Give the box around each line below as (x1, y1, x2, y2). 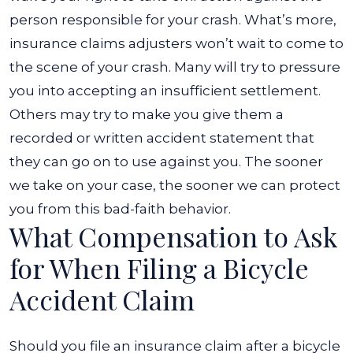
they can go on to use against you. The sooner (9, 154, 323, 169)
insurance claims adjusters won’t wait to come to (9, 35, 344, 51)
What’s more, (244, 12, 336, 28)
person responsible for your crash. (9, 12, 241, 28)
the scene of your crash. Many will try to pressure (9, 59, 340, 75)
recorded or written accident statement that (9, 130, 314, 146)
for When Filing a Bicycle (9, 250, 309, 286)
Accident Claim (9, 281, 195, 318)
